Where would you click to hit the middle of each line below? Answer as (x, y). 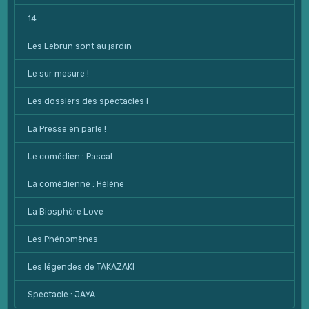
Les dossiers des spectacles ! (88, 101)
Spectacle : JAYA (61, 294)
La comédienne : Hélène (76, 184)
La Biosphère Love (65, 211)
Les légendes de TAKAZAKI (81, 267)
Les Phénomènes (62, 239)
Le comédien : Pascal (70, 156)
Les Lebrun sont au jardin (79, 46)
